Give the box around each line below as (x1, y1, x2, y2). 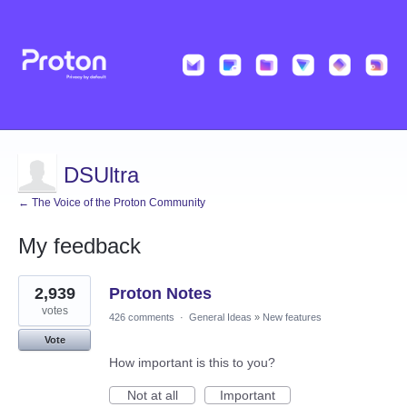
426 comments (109, 312, 174, 323)
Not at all (126, 388, 178, 403)
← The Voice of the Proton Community (18, 196, 205, 210)
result (18, 287, 50, 303)
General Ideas (189, 312, 252, 323)
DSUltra (64, 163, 139, 188)
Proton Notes (109, 284, 212, 303)
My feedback (18, 233, 141, 259)
